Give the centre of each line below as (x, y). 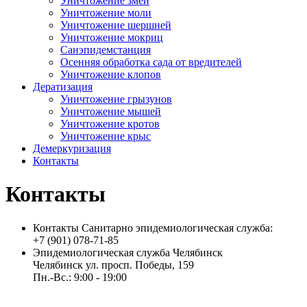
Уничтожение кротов (110, 124)
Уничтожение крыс (106, 136)
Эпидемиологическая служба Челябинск (128, 252)
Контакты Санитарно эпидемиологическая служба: (153, 228)
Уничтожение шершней (116, 25)
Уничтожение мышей (111, 111)
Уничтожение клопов (111, 74)
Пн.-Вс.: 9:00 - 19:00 (80, 277)
